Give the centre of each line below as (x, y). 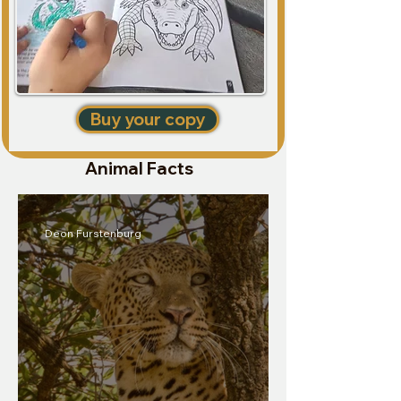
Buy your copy (148, 119)
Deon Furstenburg (93, 234)
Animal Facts (139, 168)
